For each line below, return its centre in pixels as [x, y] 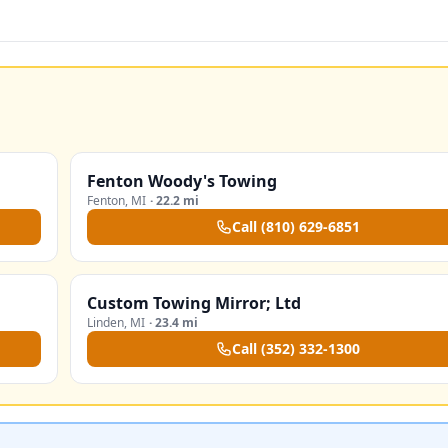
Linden [105, 322]
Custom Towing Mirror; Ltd [194, 303]
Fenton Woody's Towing [182, 181]
